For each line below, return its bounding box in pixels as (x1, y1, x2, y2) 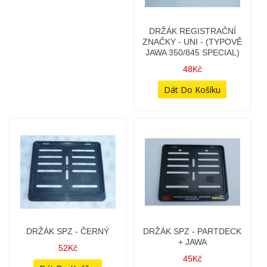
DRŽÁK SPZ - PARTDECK (143, 105, 241, 114)
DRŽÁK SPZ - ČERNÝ (26, 105, 109, 114)
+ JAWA (178, 116, 207, 125)
